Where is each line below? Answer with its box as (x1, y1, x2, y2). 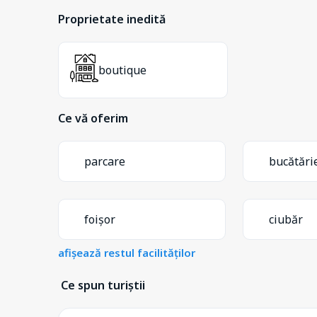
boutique (98, 62, 146, 78)
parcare (84, 153, 125, 169)
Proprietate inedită (58, 11, 166, 27)
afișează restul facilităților (58, 245, 195, 260)
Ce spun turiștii (61, 277, 145, 293)
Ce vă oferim (58, 110, 128, 126)
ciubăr (269, 211, 304, 227)
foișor (84, 211, 115, 227)
